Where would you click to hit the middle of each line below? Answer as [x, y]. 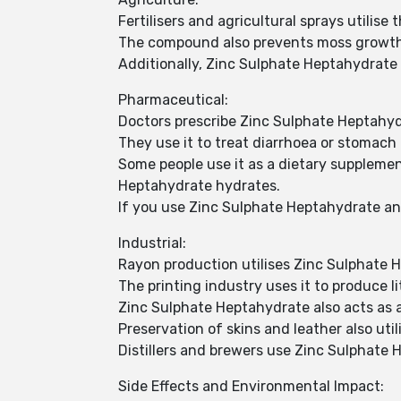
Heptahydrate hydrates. [199, 186]
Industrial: [152, 243]
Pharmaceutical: [173, 100]
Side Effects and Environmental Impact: [251, 386]
